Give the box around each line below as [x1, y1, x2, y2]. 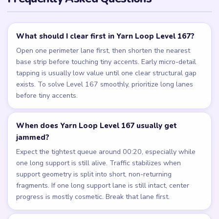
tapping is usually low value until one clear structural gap [16, 68, 197, 78]
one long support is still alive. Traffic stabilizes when [16, 158, 181, 168]
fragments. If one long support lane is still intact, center [16, 181, 190, 191]
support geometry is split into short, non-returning [16, 170, 172, 179]
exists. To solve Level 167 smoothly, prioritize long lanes [16, 80, 194, 89]
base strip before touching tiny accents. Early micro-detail [16, 57, 197, 67]
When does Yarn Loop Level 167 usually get [16, 121, 177, 131]
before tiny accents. [16, 91, 78, 101]
